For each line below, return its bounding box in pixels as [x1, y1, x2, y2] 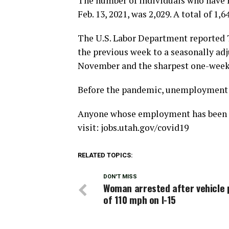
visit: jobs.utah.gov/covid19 [78, 122, 189, 133]
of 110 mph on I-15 [103, 192, 176, 207]
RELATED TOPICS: [78, 151, 133, 159]
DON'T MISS [103, 173, 137, 180]
